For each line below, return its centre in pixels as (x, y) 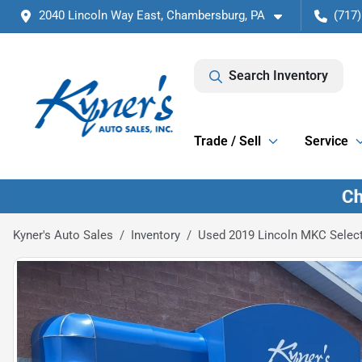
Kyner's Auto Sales (63, 235)
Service (326, 141)
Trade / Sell (227, 141)
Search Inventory (278, 76)
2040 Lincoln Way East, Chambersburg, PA (152, 15)
